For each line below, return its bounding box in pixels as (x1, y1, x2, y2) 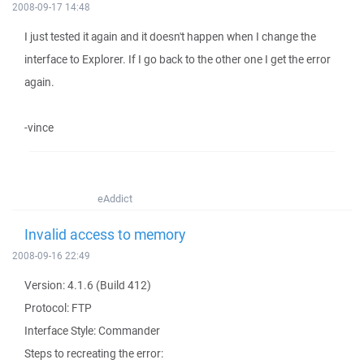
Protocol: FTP (24, 301, 92, 315)
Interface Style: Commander (24, 323, 160, 338)
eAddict (97, 192, 132, 206)
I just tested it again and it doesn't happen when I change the (24, 29, 316, 44)
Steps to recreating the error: (24, 346, 163, 361)
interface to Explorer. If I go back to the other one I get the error (24, 52, 331, 67)
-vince (24, 120, 54, 135)
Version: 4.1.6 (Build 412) (24, 278, 151, 292)
